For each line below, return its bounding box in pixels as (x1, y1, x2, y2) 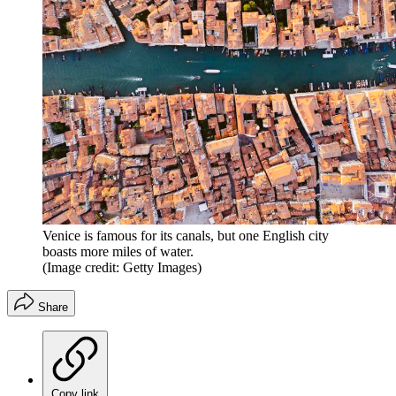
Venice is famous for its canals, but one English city (42, 227, 329, 243)
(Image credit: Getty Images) (42, 259, 202, 275)
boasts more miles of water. (42, 243, 194, 259)
